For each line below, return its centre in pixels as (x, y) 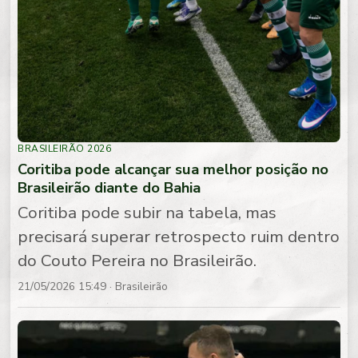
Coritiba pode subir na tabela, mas (147, 213)
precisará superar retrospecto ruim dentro (179, 237)
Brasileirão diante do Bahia (109, 187)
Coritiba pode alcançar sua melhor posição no (173, 169)
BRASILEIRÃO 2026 (65, 148)
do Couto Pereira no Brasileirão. (137, 261)
